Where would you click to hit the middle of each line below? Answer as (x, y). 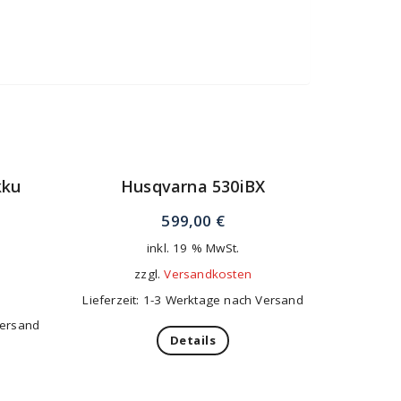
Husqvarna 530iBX (193, 187)
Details (193, 341)
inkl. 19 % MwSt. (193, 248)
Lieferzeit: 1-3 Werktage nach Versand (193, 300)
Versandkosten (208, 274)
